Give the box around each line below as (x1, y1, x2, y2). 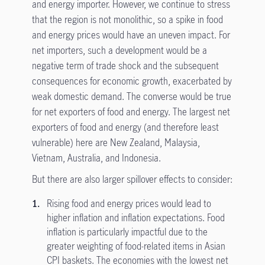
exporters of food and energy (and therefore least (31, 121, 219, 134)
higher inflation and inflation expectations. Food (46, 211, 225, 224)
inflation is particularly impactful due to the (46, 225, 208, 238)
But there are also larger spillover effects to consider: (31, 173, 232, 186)
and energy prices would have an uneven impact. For (31, 28, 230, 41)
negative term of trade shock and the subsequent (31, 59, 219, 72)
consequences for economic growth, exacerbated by (31, 75, 232, 88)
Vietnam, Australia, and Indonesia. (31, 151, 166, 164)
